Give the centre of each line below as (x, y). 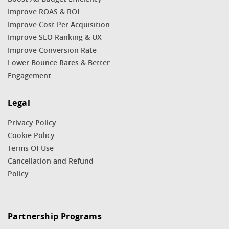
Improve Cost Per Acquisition (59, 25)
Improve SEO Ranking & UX (55, 37)
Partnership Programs (55, 216)
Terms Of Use (31, 148)
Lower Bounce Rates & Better (59, 63)
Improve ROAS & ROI (43, 12)
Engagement (29, 76)
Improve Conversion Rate (52, 50)
